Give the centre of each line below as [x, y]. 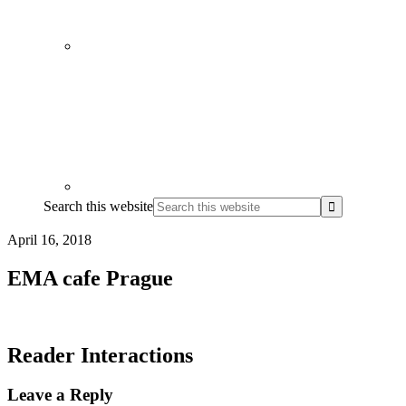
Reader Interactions [100, 355]
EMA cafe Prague [90, 278]
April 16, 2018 [49, 239]
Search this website [98, 206]
